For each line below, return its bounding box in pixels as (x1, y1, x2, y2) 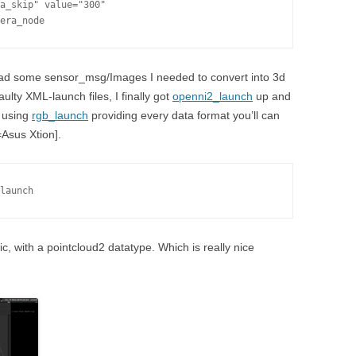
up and (253, 90, 291, 103)
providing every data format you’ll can (88, 109, 280, 122)
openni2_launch (172, 90, 253, 103)
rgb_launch (32, 109, 88, 122)
